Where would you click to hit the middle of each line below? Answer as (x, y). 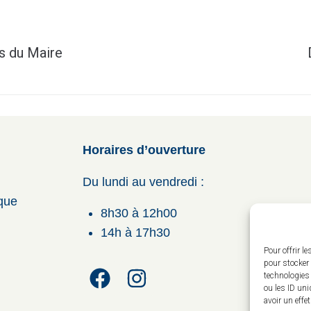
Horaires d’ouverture (144, 150)
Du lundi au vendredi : (143, 182)
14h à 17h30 (136, 233)
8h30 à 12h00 (139, 213)
